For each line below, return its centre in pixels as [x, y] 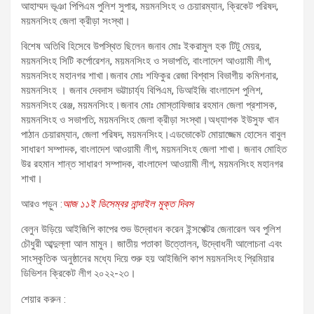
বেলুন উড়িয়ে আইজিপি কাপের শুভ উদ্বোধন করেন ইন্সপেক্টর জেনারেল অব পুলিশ [151, 229]
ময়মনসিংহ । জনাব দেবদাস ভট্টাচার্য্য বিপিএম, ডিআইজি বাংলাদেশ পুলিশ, [142, 90]
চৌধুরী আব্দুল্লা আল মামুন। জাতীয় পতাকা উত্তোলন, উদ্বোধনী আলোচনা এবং [152, 244]
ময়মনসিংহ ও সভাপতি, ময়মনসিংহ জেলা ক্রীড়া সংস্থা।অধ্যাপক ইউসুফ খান [150, 120]
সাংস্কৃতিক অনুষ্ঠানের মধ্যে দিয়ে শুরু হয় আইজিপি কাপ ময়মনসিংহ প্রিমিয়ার [148, 258]
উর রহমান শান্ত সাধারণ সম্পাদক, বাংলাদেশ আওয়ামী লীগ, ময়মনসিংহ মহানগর [152, 164]
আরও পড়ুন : [42, 204]
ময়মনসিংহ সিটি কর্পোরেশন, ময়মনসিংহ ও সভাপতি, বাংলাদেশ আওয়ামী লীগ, [146, 61]
